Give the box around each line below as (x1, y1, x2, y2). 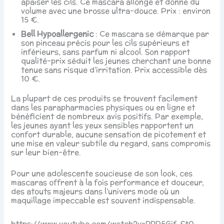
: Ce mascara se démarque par (93, 28, 209, 39)
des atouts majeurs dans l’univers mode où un (11, 185, 180, 196)
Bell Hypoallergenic (21, 28, 94, 39)
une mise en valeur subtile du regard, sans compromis (11, 138, 211, 149)
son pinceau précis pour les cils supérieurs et (21, 37, 190, 48)
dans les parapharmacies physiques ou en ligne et (11, 102, 195, 113)
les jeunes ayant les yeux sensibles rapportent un (11, 120, 194, 131)
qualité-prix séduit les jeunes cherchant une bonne (21, 55, 211, 66)
